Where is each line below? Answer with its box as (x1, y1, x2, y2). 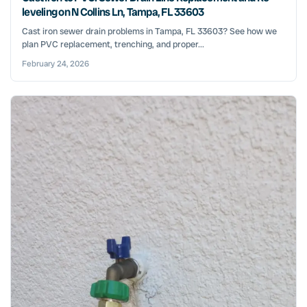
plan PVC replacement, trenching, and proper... (22, 38, 204, 51)
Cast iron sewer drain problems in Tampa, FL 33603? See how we (22, 25, 277, 38)
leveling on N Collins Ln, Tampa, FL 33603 (22, 5, 204, 20)
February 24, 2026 (22, 58, 89, 70)
